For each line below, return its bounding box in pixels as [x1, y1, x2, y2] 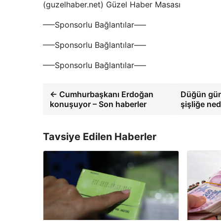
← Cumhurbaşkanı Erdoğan [50, 89, 153, 99]
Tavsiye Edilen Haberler [43, 131, 156, 143]
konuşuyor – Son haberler [50, 99, 147, 109]
